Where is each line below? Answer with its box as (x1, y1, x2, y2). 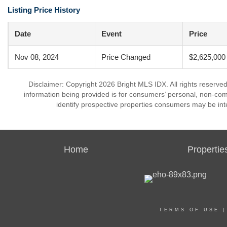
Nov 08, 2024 (15, 53, 59, 61)
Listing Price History (8, 6, 80, 14)
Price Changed (101, 53, 150, 61)
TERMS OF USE (159, 207, 219, 212)
